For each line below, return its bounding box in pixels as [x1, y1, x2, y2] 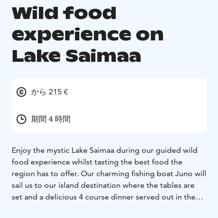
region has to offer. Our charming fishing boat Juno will [12, 169, 206, 179]
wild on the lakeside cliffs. [12, 204, 104, 214]
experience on [12, 23, 164, 46]
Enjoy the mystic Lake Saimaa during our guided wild [12, 145, 198, 155]
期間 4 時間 [31, 114, 71, 124]
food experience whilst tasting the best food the [12, 157, 182, 167]
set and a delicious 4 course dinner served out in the [12, 192, 196, 202]
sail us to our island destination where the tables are [12, 181, 195, 190]
